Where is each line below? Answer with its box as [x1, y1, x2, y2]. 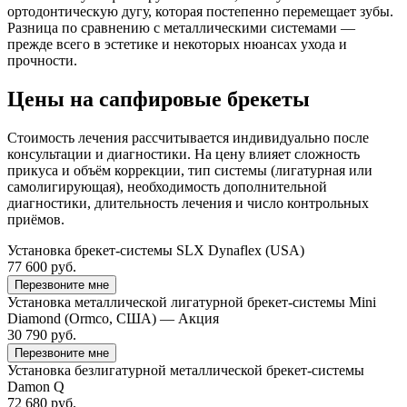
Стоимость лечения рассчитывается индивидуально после [7, 130, 369, 146]
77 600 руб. [7, 259, 76, 275]
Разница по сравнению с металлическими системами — [7, 20, 355, 36]
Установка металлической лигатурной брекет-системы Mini [7, 294, 376, 311]
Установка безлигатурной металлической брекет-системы [7, 362, 364, 379]
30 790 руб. [7, 327, 76, 343]
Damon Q [7, 379, 65, 395]
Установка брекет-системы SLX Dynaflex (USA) [7, 243, 304, 259]
